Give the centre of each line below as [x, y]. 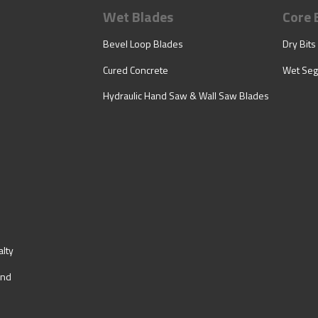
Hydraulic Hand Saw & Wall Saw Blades [186, 96]
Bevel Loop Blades [143, 44]
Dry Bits [299, 44]
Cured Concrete [136, 70]
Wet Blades [138, 17]
